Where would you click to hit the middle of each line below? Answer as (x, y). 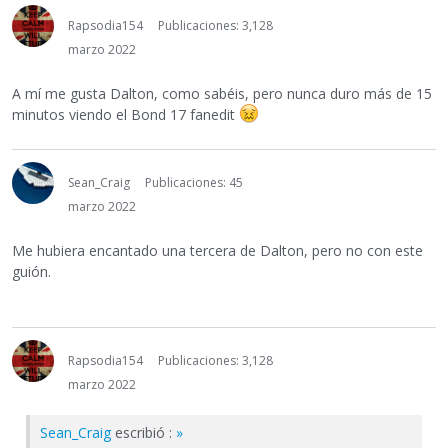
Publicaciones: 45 (194, 183)
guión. (31, 272)
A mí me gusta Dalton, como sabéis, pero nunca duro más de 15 (222, 94)
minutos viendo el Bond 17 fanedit (125, 115)
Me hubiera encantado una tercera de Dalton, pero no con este (217, 251)
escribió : (143, 433)
